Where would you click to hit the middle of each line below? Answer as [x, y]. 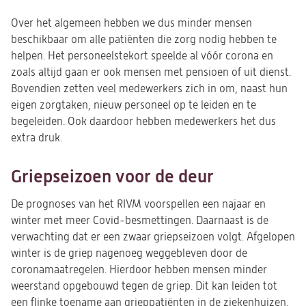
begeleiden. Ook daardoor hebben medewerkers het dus [143, 122]
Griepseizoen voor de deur [112, 177]
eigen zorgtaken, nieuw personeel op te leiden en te [134, 105]
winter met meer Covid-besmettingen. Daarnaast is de [140, 221]
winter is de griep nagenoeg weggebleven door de [129, 253]
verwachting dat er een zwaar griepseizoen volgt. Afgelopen [153, 237]
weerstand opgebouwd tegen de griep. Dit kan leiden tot [144, 286]
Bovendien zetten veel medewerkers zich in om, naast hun [149, 89]
